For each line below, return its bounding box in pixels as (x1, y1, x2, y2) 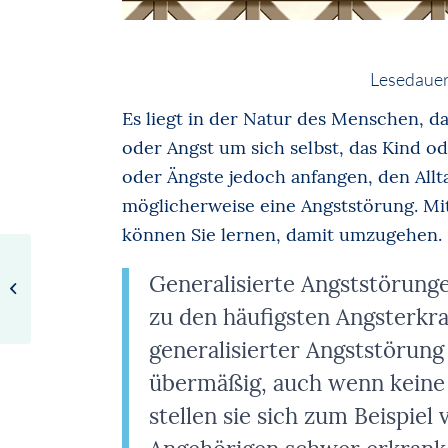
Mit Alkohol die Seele (35, 279, 163, 297)
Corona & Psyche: (35, 258, 142, 276)
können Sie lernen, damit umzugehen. (122, 222, 442, 246)
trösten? (35, 300, 86, 318)
